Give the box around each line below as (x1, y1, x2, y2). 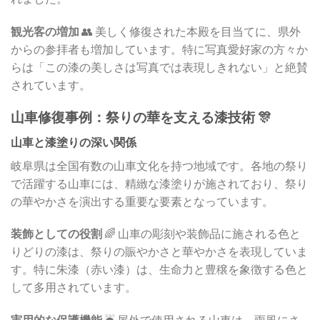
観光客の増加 (11, 24, 79, 39)
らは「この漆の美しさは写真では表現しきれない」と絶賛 (11, 60, 308, 74)
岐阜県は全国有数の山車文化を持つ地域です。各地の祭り (11, 158, 308, 172)
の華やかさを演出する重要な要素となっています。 (11, 194, 274, 208)
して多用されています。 (11, 280, 136, 294)
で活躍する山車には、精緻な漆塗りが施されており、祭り (11, 176, 308, 190)
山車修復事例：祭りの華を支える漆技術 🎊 (11, 109, 271, 126)
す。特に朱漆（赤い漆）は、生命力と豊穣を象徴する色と (11, 262, 308, 276)
